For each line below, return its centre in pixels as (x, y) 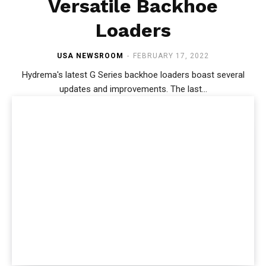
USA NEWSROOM (90, 56)
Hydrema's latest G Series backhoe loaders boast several (133, 75)
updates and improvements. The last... (189, 89)
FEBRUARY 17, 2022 (171, 56)
